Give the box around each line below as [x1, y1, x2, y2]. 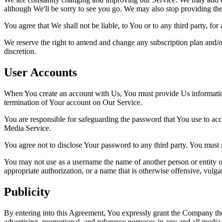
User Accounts [4, 66, 77, 79]
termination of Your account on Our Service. [4, 98, 142, 107]
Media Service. [4, 124, 51, 133]
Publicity [4, 185, 50, 198]
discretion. [4, 47, 36, 56]
